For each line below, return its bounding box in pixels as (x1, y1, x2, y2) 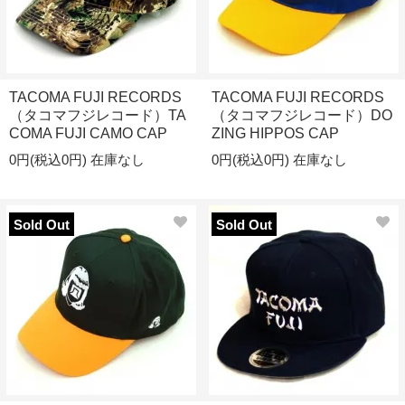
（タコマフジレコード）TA (9, 108, 186, 123)
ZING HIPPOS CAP (212, 126, 339, 141)
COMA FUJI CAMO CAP (9, 126, 167, 141)
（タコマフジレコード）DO (212, 108, 392, 123)
